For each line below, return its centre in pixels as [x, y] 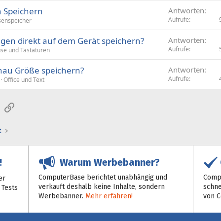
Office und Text [24, 79]
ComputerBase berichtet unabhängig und [103, 177]
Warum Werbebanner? [108, 162]
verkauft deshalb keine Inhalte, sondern [102, 186]
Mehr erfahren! [109, 196]
